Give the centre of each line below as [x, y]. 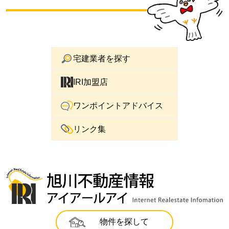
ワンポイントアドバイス [118, 106]
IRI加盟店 [90, 82]
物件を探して [124, 222]
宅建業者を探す [102, 58]
